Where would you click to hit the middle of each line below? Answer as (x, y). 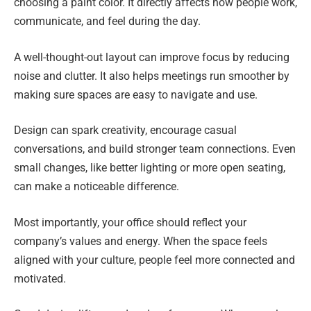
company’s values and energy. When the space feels (141, 241)
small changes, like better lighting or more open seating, (150, 168)
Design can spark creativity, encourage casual (125, 131)
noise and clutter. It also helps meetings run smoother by (152, 76)
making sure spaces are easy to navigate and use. (136, 94)
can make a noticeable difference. (96, 187)
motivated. (40, 278)
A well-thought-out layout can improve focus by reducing (152, 57)
